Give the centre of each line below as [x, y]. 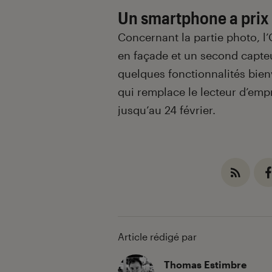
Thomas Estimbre [205, 265]
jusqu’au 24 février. [167, 110]
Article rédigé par [157, 237]
